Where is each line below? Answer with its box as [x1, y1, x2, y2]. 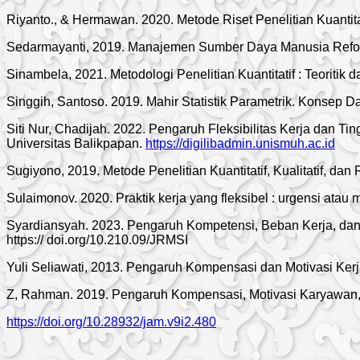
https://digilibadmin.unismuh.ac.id [145, 136, 335, 150]
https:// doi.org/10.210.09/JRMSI [6, 232, 188, 247]
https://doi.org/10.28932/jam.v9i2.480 [6, 314, 216, 329]
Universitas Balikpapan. [6, 136, 145, 150]
